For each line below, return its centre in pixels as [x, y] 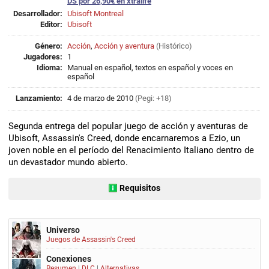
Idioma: [50, 68]
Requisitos [140, 188]
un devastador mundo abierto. [68, 162]
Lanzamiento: [39, 98]
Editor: [51, 24]
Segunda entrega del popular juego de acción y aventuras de [128, 126]
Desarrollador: [38, 14]
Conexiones [69, 259]
